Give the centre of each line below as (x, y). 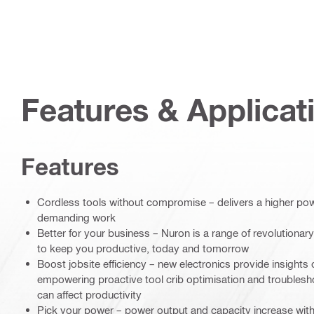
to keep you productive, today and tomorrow (143, 248)
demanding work (76, 217)
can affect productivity (89, 294)
